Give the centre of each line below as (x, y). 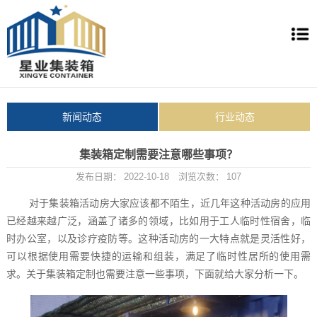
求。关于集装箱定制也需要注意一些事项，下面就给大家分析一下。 (155, 274)
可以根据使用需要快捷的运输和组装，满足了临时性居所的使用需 (158, 256)
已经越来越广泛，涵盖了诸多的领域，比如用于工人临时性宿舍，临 (158, 221)
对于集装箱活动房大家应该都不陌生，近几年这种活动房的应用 (170, 203)
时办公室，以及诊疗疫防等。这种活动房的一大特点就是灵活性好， (158, 238)
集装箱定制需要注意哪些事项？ (158, 155)
